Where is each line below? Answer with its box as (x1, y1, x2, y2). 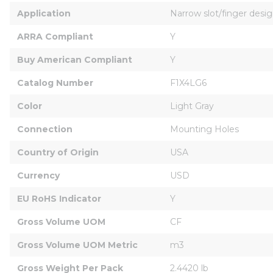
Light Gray (170, 100, 214, 112)
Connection (17, 123, 73, 135)
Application (17, 7, 71, 19)
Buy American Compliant (17, 54, 132, 65)
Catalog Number (17, 77, 93, 88)
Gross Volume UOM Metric (17, 239, 138, 250)
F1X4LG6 (170, 77, 207, 88)
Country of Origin (17, 146, 99, 158)
